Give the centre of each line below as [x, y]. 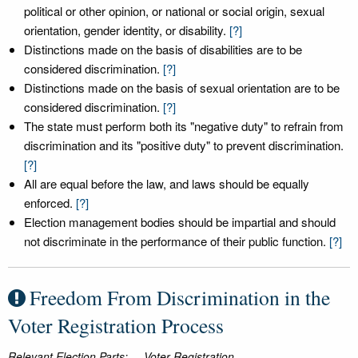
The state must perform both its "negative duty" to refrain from [184, 126]
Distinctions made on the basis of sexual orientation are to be [182, 88]
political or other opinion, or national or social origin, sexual [174, 11]
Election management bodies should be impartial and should [180, 222]
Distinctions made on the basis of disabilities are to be [163, 49]
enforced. [48, 203]
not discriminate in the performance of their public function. [175, 241]
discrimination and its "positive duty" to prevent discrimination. [184, 145]
